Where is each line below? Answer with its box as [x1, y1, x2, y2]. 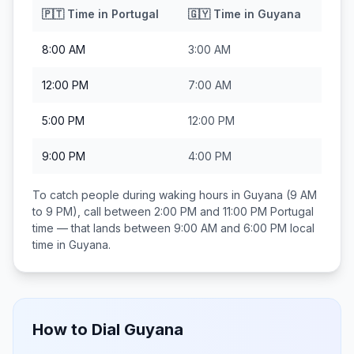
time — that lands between [32, 221, 174, 235]
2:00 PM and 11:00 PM [154, 205, 267, 218]
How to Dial [32, 320, 124, 339]
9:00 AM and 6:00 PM [174, 221, 287, 235]
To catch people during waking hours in [32, 188, 243, 201]
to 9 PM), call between [32, 205, 154, 218]
